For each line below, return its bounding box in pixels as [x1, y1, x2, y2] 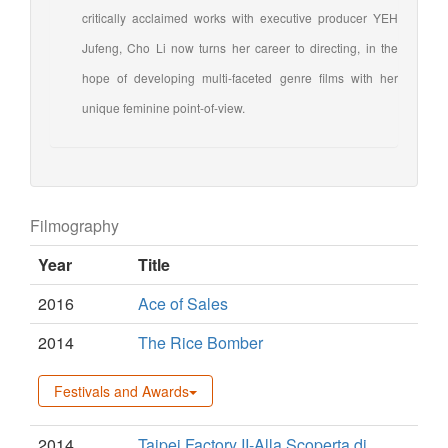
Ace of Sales [138, 291, 228, 315]
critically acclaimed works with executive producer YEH [82, 8, 398, 26]
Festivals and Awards [54, 380, 189, 401]
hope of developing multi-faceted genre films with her [82, 68, 398, 86]
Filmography [30, 213, 119, 237]
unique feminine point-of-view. [82, 98, 245, 116]
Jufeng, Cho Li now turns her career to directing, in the [82, 38, 398, 56]
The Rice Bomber [138, 330, 263, 354]
